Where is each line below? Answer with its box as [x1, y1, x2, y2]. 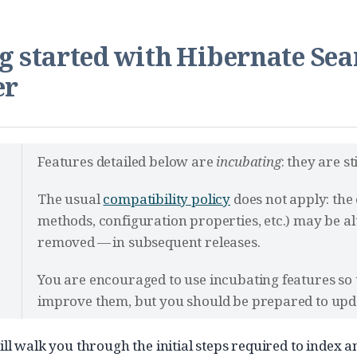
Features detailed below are [37, 152, 217, 171]
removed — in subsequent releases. [37, 233, 261, 251]
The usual [37, 190, 104, 208]
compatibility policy [103, 190, 231, 208]
